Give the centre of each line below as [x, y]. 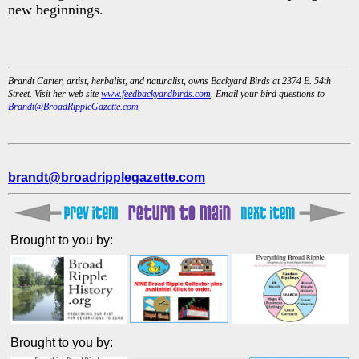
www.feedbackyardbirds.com [156, 93]
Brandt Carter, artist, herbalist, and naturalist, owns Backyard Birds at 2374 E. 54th [169, 81]
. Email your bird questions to [268, 93]
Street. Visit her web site [54, 93]
